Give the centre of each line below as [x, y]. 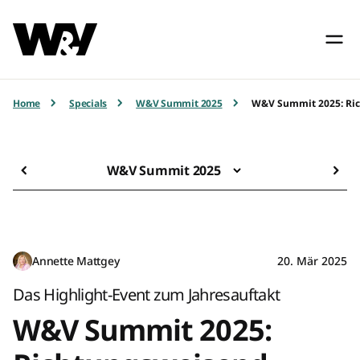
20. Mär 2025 [312, 260]
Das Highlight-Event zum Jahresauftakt [147, 294]
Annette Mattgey [76, 260]
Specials [88, 103]
